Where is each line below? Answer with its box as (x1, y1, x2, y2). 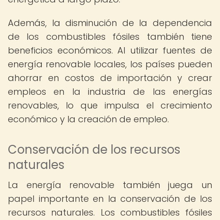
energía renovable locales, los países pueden (8, 58, 212, 70)
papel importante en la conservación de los (8, 192, 212, 205)
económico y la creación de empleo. (8, 113, 169, 125)
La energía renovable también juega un (8, 179, 212, 191)
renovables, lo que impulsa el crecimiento (8, 99, 212, 111)
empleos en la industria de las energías (8, 85, 212, 98)
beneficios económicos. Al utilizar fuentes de (8, 44, 212, 56)
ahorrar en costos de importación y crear (8, 72, 212, 84)
